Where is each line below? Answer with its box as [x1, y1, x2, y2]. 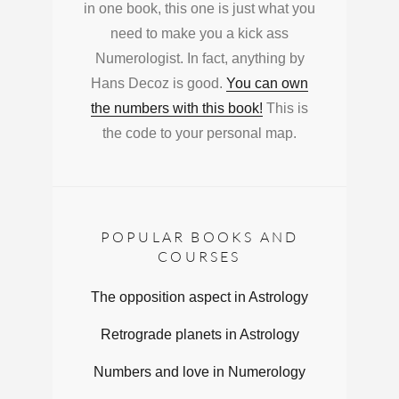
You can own [226, 75, 308, 91]
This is [263, 100, 308, 116]
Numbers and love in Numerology [94, 363, 305, 379]
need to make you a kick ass [110, 25, 289, 41]
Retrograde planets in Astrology [100, 326, 299, 342]
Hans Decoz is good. [91, 75, 226, 91]
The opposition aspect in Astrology [91, 289, 308, 305]
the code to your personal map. [102, 125, 297, 141]
